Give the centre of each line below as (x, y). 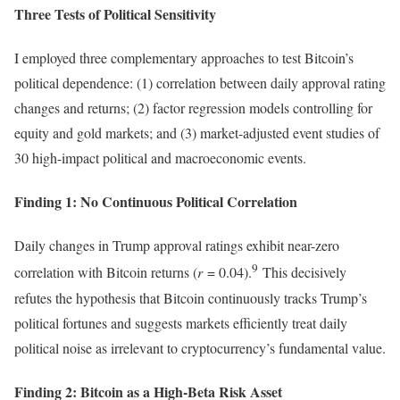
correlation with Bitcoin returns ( (106, 272)
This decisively (302, 272)
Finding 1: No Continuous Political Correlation (156, 202)
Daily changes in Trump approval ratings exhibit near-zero (177, 246)
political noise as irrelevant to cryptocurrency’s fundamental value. (200, 347)
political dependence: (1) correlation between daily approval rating (200, 82)
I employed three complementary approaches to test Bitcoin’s (184, 57)
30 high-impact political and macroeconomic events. (160, 157)
